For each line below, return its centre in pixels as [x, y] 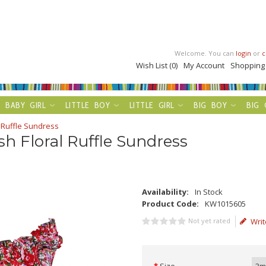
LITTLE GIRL [152, 105]
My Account [204, 65]
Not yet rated [209, 221]
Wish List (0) [157, 65]
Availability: [165, 192]
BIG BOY [210, 105]
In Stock [209, 192]
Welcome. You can [205, 53]
